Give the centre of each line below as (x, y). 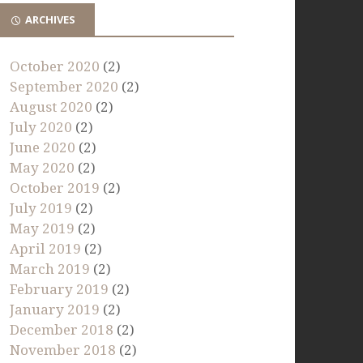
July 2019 (41, 208)
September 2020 (64, 86)
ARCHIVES (51, 20)
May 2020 (43, 167)
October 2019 (55, 188)
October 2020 (55, 66)
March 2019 (50, 269)
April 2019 (46, 248)
